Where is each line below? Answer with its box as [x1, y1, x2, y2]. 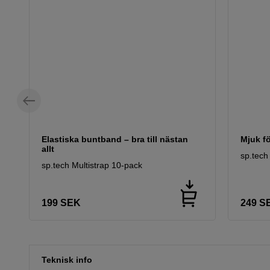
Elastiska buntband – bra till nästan [42, 134, 188, 145]
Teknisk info [42, 255, 92, 265]
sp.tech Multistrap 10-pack [42, 160, 142, 171]
